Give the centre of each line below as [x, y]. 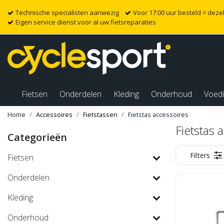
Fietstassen [100, 114]
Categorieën [37, 137]
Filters [200, 155]
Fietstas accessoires [158, 114]
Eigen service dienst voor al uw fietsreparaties [86, 22]
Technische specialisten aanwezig [67, 12]
